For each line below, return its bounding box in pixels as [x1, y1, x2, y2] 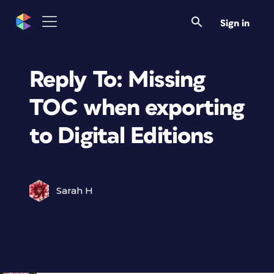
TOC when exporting [29, 96, 245, 120]
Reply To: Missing [29, 68, 206, 92]
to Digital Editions [29, 124, 213, 148]
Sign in [220, 18, 250, 28]
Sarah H [56, 185, 93, 196]
